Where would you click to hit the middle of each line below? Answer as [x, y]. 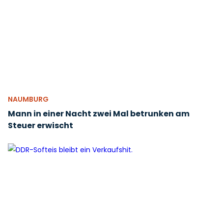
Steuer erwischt [41, 125]
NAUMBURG [28, 99]
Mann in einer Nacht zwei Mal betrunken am [99, 114]
